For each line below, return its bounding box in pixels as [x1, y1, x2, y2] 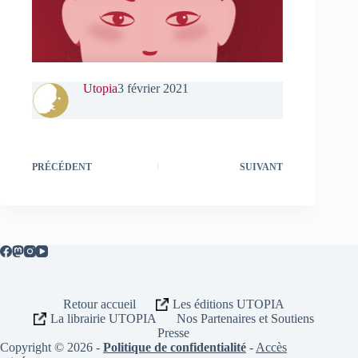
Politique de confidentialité [103, 340, 246, 355]
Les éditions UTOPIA [172, 297, 284, 312]
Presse [157, 326, 190, 340]
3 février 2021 [117, 82, 189, 96]
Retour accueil [62, 297, 136, 312]
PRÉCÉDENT [32, 161, 92, 173]
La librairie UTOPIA [50, 312, 157, 326]
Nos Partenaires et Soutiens [176, 312, 314, 326]
